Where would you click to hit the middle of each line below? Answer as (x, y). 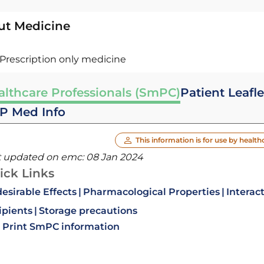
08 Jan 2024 (114, 157)
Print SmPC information (61, 227)
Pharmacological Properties (151, 192)
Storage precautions (88, 211)
